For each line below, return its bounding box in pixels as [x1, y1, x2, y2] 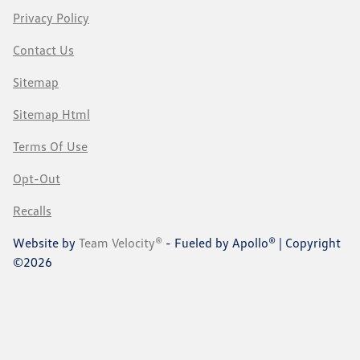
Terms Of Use [13, 137, 88, 154]
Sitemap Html [13, 105, 90, 122]
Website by [13, 234, 79, 251]
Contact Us [13, 41, 74, 58]
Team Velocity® [79, 234, 162, 251]
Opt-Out [13, 170, 60, 186]
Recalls [13, 202, 51, 219]
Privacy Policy [13, 9, 89, 26]
